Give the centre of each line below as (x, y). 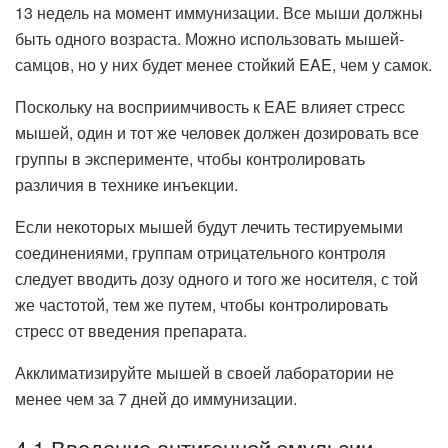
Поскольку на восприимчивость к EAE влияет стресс (210, 106)
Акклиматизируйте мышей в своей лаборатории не (204, 372)
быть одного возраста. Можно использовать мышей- (209, 38)
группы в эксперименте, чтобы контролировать (190, 158)
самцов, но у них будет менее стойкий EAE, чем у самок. (223, 64)
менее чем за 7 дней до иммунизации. (156, 398)
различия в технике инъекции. (126, 184)
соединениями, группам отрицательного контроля (200, 252)
